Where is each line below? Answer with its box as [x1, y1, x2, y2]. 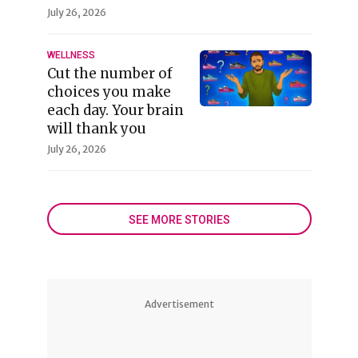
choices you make [46, 83, 171, 101]
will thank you [46, 120, 146, 137]
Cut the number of [46, 65, 173, 82]
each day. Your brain [46, 101, 184, 119]
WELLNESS [46, 50, 95, 61]
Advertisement [144, 298, 214, 310]
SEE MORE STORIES [128, 213, 230, 226]
